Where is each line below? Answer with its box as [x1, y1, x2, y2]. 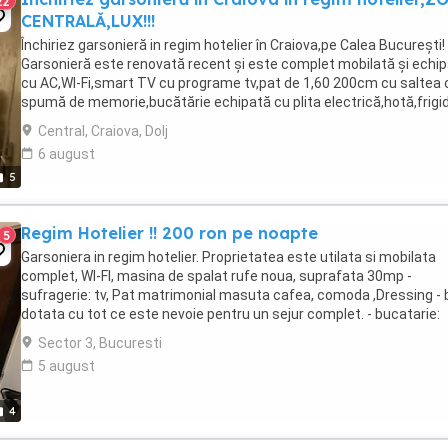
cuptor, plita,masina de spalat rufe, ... [21, 325, 256, 341]
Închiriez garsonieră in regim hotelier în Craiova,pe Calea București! [21, 37, 445, 53]
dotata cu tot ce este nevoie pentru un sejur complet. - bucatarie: [21, 306, 440, 322]
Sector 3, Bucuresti [38, 335, 162, 351]
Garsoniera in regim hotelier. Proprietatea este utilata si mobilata [21, 249, 436, 265]
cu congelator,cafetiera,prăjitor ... [21, 113, 233, 129]
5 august [38, 358, 95, 374]
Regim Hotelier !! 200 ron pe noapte [21, 223, 318, 243]
